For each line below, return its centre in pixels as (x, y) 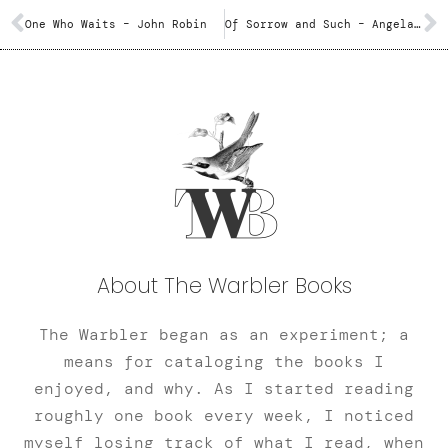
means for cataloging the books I (224, 362)
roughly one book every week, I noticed (224, 416)
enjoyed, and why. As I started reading (224, 389)
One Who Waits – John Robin (116, 24)
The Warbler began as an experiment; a (224, 335)
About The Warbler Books (224, 286)
